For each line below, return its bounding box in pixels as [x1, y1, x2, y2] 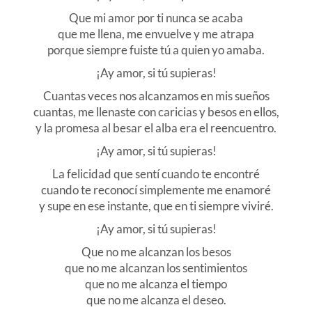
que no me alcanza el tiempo [85, 276, 227, 292]
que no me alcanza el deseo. [86, 292, 226, 308]
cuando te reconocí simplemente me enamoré [41, 182, 271, 198]
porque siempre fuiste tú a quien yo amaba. [47, 42, 265, 58]
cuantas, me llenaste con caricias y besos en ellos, [33, 104, 279, 120]
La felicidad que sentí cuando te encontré [52, 166, 260, 182]
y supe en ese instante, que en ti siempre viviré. [38, 198, 274, 214]
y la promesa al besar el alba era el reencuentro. [36, 120, 276, 136]
